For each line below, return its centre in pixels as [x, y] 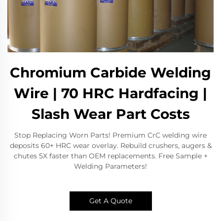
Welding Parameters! [110, 166]
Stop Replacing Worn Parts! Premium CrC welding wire [110, 135]
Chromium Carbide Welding [110, 72]
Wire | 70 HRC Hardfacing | [110, 93]
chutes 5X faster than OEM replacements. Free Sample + [110, 156]
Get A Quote [110, 201]
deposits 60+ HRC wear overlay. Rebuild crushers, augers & [110, 145]
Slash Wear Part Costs [110, 114]
